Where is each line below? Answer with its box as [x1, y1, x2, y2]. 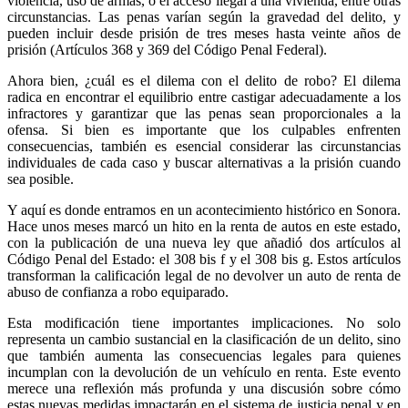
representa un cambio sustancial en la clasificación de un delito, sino [7, 331, 401, 347]
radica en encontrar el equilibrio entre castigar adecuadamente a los [7, 88, 401, 105]
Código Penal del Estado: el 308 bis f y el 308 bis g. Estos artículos [7, 250, 401, 267]
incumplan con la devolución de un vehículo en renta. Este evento [7, 363, 401, 380]
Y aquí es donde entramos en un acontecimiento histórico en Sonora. [7, 201, 401, 218]
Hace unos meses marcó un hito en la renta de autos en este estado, [7, 218, 401, 234]
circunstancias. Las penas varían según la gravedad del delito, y [7, 8, 401, 25]
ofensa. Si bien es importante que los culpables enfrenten [7, 121, 401, 138]
